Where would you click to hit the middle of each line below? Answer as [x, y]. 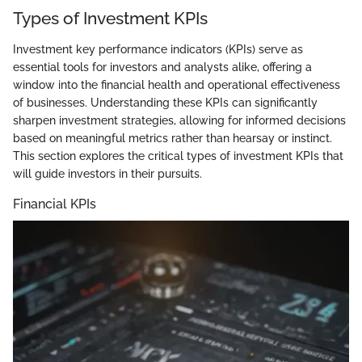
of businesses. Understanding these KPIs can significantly [165, 102]
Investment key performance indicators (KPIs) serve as [158, 49]
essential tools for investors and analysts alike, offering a [162, 67]
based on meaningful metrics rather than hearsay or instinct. [173, 138]
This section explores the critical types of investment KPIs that [178, 156]
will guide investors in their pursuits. [107, 173]
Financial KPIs [55, 204]
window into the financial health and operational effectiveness [177, 84]
